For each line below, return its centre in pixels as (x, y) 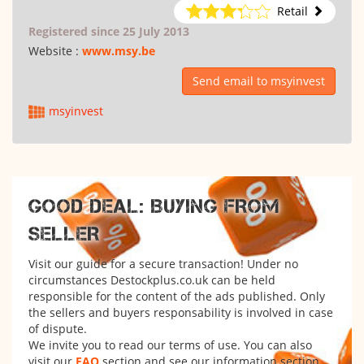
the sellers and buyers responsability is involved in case (181, 312)
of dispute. (58, 329)
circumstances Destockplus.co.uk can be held (152, 280)
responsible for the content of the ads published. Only (177, 296)
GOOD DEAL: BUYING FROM (154, 206)
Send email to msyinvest (259, 81)
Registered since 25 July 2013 (109, 31)
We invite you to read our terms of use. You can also (170, 345)
